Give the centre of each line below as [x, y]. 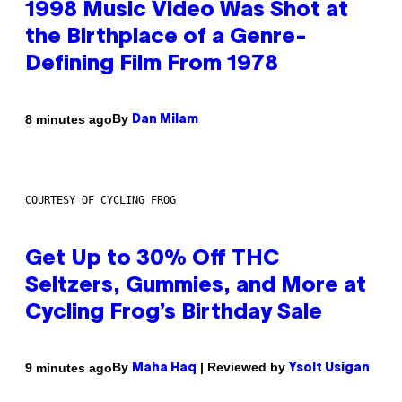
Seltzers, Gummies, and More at [196, 287]
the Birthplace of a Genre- [166, 38]
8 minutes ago [69, 119]
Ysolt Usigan [329, 369]
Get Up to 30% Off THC [152, 260]
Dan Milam [165, 120]
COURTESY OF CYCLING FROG [100, 201]
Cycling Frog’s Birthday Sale [174, 314]
